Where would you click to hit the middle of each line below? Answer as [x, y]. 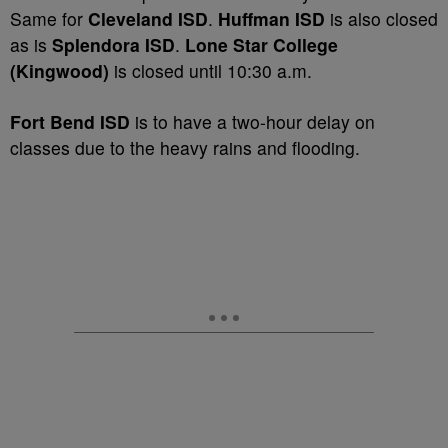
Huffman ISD [271, 18]
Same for [49, 18]
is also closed [381, 18]
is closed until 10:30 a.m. [210, 70]
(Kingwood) [59, 70]
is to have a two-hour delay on [252, 121]
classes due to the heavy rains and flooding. [185, 147]
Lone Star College [261, 44]
